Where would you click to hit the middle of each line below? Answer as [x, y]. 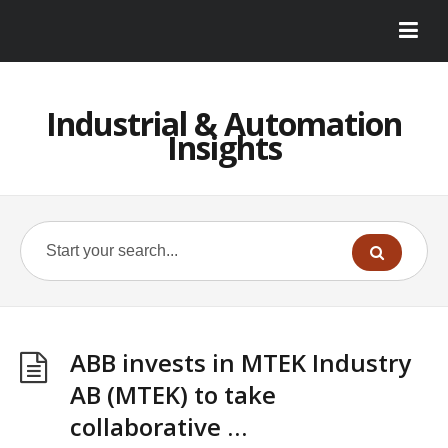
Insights [224, 147]
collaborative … [158, 426]
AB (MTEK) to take [173, 394]
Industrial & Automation [224, 123]
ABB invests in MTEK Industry [240, 362]
